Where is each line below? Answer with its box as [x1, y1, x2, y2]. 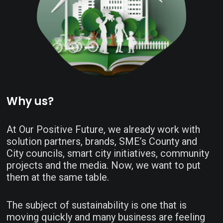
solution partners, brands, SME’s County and [6, 135, 198, 148]
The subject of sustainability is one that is [6, 199, 187, 212]
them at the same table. [6, 171, 110, 184]
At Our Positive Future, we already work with [6, 123, 201, 136]
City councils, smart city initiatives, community [6, 147, 210, 160]
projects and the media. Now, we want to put [6, 159, 201, 172]
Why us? [6, 94, 54, 110]
